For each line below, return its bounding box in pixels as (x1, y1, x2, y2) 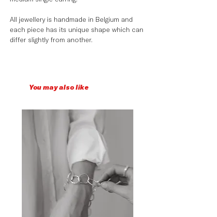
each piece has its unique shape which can (10, 25, 143, 34)
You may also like (29, 82, 89, 92)
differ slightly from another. (10, 35, 93, 44)
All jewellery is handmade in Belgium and (10, 15, 133, 24)
